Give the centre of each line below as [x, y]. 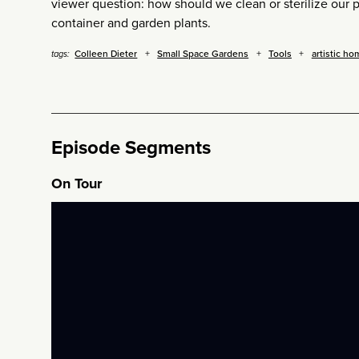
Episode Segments [131, 148]
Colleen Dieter [106, 54]
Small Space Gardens [203, 54]
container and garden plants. [131, 23]
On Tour [77, 184]
